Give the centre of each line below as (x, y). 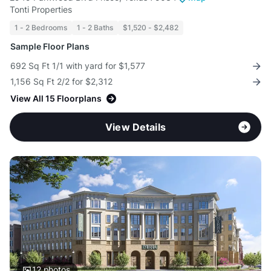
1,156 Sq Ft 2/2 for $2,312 (61, 82)
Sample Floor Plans (50, 47)
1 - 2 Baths (95, 28)
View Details (135, 127)
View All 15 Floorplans (56, 99)
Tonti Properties (41, 10)
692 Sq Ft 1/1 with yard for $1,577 (78, 66)
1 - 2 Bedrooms (41, 28)
